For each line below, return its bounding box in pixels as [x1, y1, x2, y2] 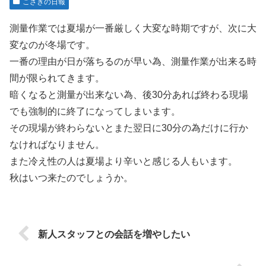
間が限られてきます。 [9, 73, 104, 83]
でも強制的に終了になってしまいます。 [9, 106, 180, 116]
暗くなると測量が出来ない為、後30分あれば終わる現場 [9, 90, 248, 100]
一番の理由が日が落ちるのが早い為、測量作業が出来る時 [9, 56, 256, 66]
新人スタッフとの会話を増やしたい [38, 229, 191, 239]
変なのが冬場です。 [9, 40, 95, 50]
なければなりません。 [9, 140, 104, 150]
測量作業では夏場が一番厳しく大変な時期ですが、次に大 [9, 23, 256, 33]
